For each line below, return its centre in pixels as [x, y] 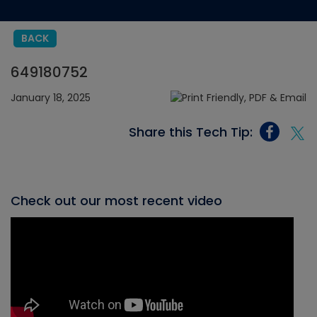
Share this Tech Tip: [191, 132]
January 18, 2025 [51, 97]
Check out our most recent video [116, 201]
